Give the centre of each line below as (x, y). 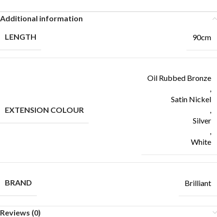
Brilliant (198, 183)
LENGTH (21, 37)
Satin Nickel (191, 99)
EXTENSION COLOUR (44, 109)
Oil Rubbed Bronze (179, 78)
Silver (202, 120)
